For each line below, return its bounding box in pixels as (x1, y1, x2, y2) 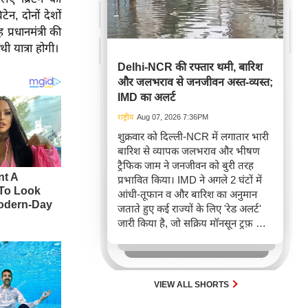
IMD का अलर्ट (118, 91, 175, 104)
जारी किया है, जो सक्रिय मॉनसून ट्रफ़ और (118, 217, 270, 230)
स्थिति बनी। (118, 275, 162, 287)
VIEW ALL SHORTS (154, 280, 231, 290)
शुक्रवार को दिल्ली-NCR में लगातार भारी (118, 131, 269, 143)
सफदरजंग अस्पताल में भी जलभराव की (118, 261, 264, 273)
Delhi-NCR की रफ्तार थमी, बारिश (118, 61, 263, 74)
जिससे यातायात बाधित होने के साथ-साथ (118, 246, 270, 258)
